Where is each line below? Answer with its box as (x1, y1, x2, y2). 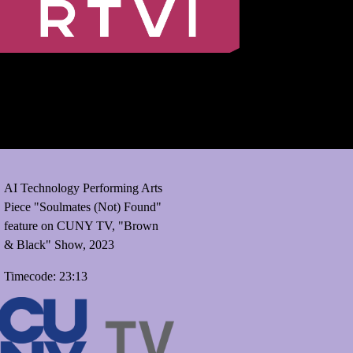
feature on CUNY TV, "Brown (3, 219, 158, 232)
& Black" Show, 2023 (3, 238, 114, 251)
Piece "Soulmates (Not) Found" (3, 200, 162, 214)
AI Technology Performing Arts (3, 181, 162, 195)
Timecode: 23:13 (3, 269, 87, 283)
